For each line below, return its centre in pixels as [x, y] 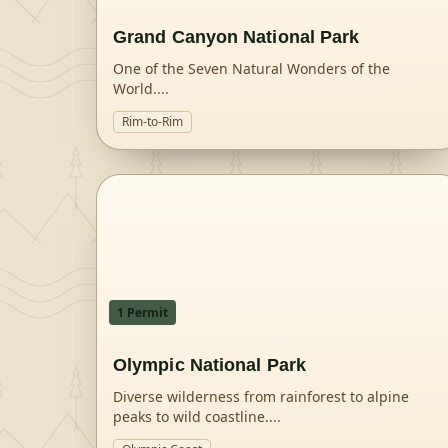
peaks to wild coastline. [191, 416]
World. [135, 88]
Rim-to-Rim [152, 121]
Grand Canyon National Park [236, 37]
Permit [146, 312]
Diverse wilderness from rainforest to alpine [261, 396]
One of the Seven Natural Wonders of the [251, 68]
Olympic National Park [209, 365]
